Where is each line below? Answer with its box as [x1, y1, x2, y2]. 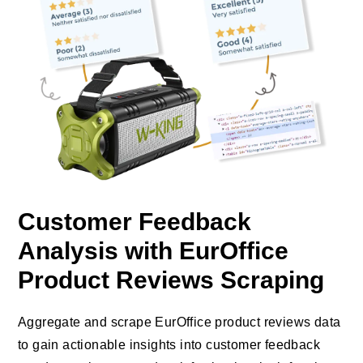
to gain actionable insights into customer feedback [18, 337, 320, 352]
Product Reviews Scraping [18, 266, 324, 293]
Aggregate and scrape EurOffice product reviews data [18, 314, 341, 329]
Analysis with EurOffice [18, 237, 288, 264]
